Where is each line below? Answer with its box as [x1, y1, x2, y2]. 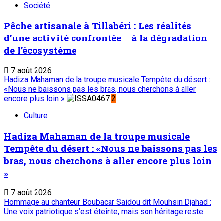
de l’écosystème [4, 44, 76, 57]
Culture [24, 111, 48, 120]
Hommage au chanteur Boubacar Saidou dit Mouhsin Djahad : [4, 197, 211, 207]
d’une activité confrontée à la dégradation [4, 32, 207, 44]
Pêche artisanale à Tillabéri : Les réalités [4, 19, 191, 32]
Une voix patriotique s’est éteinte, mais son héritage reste [4, 207, 203, 217]
